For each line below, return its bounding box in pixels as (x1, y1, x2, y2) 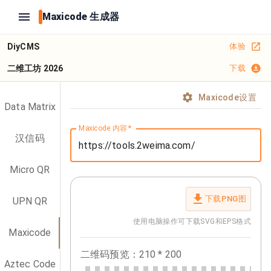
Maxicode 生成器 (42, 11, 119, 22)
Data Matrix (4, 101, 56, 113)
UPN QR (12, 195, 48, 207)
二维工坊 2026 (7, 64, 64, 73)
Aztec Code (4, 258, 56, 270)
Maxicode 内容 (79, 123, 127, 132)
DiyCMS (7, 42, 39, 51)
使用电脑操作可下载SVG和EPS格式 (132, 217, 251, 226)
